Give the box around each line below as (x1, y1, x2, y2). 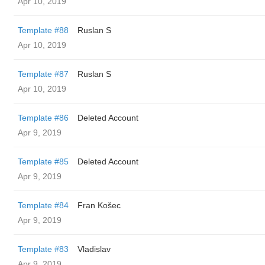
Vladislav (77, 244, 111, 254)
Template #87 (18, 69, 69, 79)
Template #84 (18, 201, 69, 210)
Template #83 (18, 244, 69, 254)
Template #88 (18, 25, 69, 35)
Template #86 (18, 113, 69, 122)
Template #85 (18, 157, 69, 166)
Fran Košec (77, 201, 121, 210)
